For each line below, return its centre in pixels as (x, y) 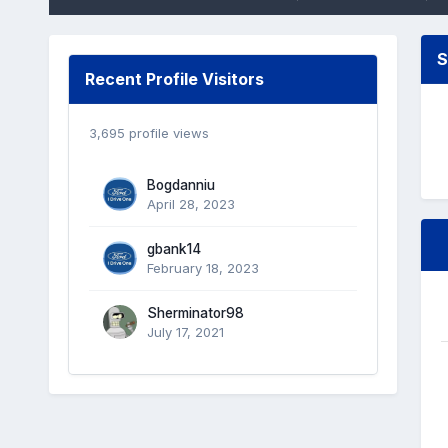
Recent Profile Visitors (174, 78)
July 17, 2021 (185, 331)
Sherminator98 (195, 312)
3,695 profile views (148, 132)
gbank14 (173, 248)
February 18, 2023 (202, 267)
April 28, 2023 (190, 203)
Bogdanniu (180, 184)
